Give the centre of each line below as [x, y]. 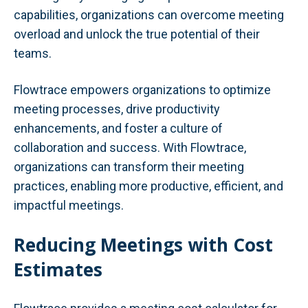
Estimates [58, 270]
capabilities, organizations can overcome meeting [149, 14]
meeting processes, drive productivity [117, 109]
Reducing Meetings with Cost [143, 245]
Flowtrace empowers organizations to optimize [142, 90]
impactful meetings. [69, 206]
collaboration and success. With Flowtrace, [130, 148]
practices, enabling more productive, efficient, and [148, 186]
